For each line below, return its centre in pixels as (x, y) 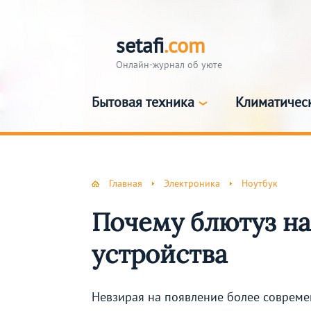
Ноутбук (260, 183)
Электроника (192, 183)
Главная (126, 183)
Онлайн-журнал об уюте (169, 65)
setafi (140, 45)
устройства (160, 254)
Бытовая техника (143, 102)
